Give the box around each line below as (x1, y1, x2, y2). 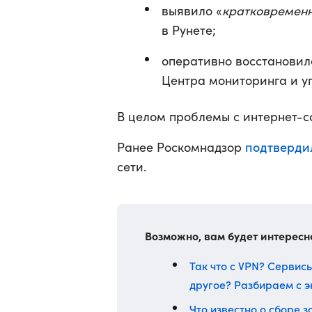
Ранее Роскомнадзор (117, 139, 245, 155)
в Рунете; (162, 22, 216, 38)
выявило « (162, 2, 222, 19)
